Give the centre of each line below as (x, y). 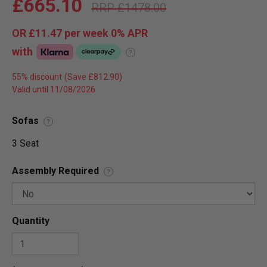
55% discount (37, 77)
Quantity (31, 221)
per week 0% (95, 33)
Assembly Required (55, 171)
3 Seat (25, 143)
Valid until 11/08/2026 (54, 89)
